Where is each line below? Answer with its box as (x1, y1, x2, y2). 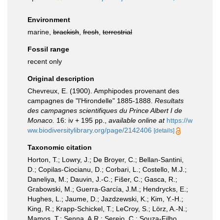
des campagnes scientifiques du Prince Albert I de (27, 107, 182, 114)
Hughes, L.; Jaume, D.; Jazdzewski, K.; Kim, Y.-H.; (27, 195, 183, 203)
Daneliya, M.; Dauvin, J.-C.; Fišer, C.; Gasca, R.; (27, 175, 177, 183)
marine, (27, 28, 53, 36)
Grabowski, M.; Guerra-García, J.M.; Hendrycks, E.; (27, 185, 188, 193)
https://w (166, 116, 192, 124)
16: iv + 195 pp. (55, 116, 105, 124)
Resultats (155, 97, 184, 105)
